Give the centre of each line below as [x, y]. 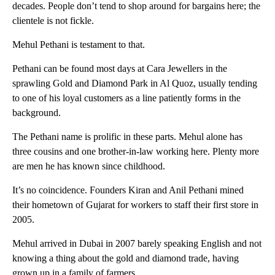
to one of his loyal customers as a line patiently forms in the [126, 98]
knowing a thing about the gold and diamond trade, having [126, 258]
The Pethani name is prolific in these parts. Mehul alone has [127, 136]
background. [37, 112]
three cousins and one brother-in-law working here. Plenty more [136, 151]
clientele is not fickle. [53, 20]
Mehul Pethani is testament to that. [79, 44]
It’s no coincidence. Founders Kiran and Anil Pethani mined [128, 190]
